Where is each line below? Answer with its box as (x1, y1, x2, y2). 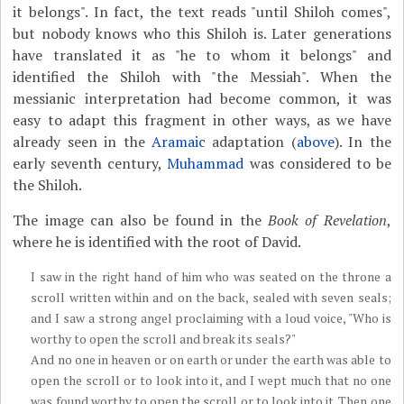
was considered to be (243, 153, 391, 173)
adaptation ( (206, 132, 297, 151)
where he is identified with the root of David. (13, 232, 302, 252)
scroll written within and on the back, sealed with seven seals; (31, 289, 391, 306)
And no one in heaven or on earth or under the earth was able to (31, 351, 391, 368)
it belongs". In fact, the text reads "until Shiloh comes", (13, 2, 391, 22)
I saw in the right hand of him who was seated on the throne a (31, 268, 391, 285)
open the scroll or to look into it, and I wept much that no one (31, 372, 391, 389)
